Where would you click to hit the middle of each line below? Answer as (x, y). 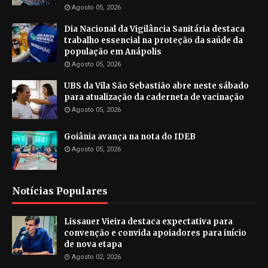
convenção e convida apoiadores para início (155, 233)
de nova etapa (93, 245)
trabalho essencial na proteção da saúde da (153, 41)
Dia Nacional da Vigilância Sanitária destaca (154, 29)
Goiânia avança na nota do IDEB (130, 137)
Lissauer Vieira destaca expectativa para (148, 222)
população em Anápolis (113, 52)
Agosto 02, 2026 (96, 257)
